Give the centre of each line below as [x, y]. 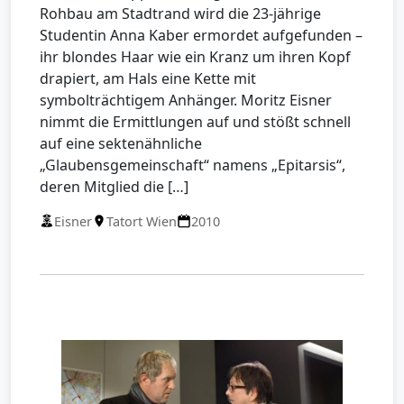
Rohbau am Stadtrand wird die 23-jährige [180, 13]
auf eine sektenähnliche [121, 143]
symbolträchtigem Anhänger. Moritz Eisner [186, 100]
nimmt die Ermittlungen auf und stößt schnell [195, 121]
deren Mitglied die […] [114, 186]
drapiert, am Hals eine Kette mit [148, 78]
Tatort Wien [142, 221]
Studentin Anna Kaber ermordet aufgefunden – [201, 35]
